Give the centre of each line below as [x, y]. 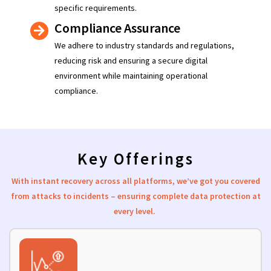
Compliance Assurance [117, 28]
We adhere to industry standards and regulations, [144, 46]
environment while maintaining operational [131, 76]
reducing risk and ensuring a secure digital [131, 61]
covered [245, 181]
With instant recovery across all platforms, [94, 181]
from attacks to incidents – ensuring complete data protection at [135, 196]
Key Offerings [135, 159]
